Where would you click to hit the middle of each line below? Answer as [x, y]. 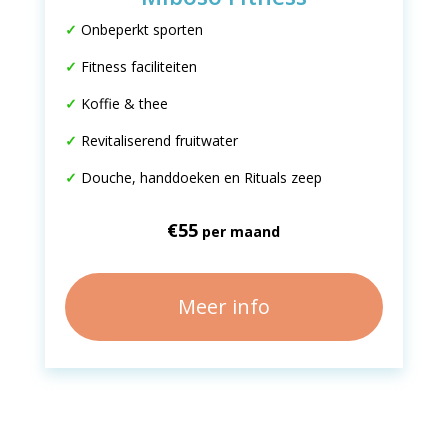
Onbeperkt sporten [141, 29]
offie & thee [128, 103]
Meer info [223, 306]
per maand [239, 231]
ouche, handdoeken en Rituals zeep [206, 177]
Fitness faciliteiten [138, 66]
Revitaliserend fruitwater [159, 140]
